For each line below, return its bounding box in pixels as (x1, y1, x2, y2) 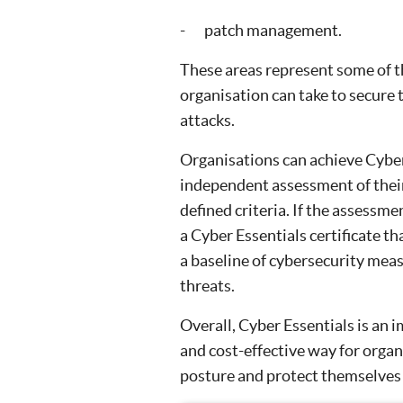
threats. (180, 276, 235, 295)
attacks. (180, 111, 235, 130)
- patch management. (180, 21, 342, 40)
